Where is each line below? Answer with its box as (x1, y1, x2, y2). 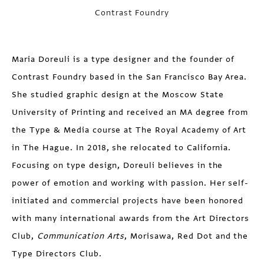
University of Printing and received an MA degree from (12, 107, 249, 118)
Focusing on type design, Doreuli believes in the (12, 160, 223, 171)
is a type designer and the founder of (72, 54, 235, 65)
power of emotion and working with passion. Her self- (12, 177, 249, 189)
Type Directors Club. (12, 248, 102, 259)
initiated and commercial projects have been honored (12, 195, 244, 206)
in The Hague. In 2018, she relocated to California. (12, 142, 232, 153)
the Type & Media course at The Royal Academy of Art (12, 124, 247, 136)
